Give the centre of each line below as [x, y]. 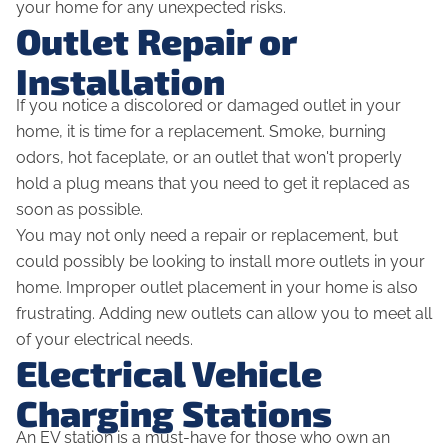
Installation [120, 81]
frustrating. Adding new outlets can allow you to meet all [224, 314]
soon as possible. [81, 210]
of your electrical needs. [106, 340]
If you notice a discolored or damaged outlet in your [208, 106]
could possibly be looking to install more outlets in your [220, 262]
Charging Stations [174, 413]
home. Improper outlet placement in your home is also [217, 288]
